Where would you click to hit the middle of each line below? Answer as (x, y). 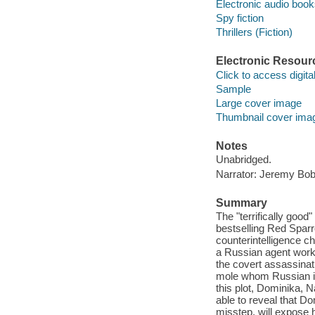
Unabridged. (243, 160)
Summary (241, 202)
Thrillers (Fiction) (254, 32)
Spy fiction (239, 18)
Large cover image (258, 103)
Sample (233, 89)
